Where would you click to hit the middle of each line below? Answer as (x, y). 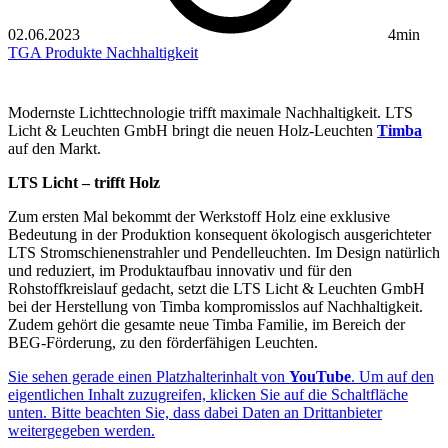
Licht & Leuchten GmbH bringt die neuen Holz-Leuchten (192, 131)
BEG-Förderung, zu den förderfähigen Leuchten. (163, 343)
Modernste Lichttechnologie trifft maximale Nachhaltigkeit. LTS (210, 113)
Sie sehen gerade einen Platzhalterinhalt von (148, 377)
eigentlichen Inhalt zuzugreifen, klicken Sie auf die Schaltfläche (208, 395)
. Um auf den (392, 377)
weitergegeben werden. (81, 431)
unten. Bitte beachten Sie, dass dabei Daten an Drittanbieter (195, 413)
